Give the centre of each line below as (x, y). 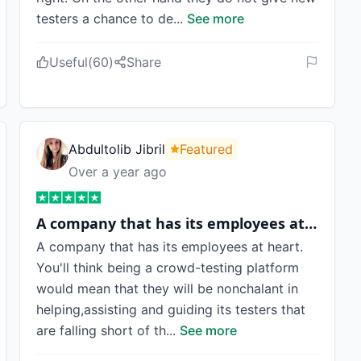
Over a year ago (118, 172)
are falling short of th (101, 330)
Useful (68, 62)
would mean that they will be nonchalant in (167, 288)
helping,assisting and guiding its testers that (171, 309)
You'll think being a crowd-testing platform (168, 268)
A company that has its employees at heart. (170, 247)
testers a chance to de (105, 19)
